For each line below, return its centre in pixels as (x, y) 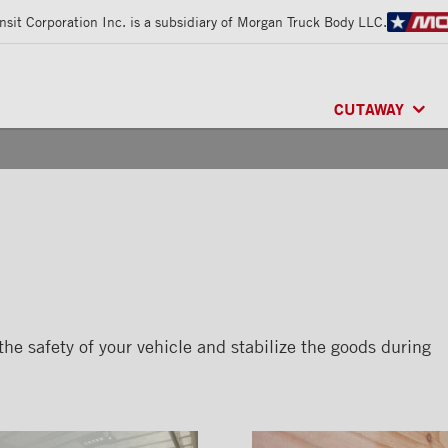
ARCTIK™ (372, 199)
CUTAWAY (369, 109)
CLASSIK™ (376, 153)
